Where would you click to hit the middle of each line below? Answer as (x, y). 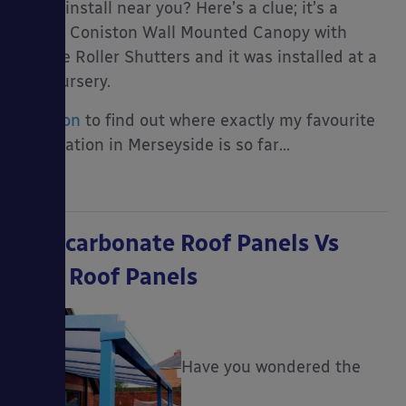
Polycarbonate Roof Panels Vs (179, 242)
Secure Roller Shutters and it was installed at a (198, 57)
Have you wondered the (271, 367)
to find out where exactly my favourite (228, 120)
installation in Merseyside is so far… (154, 145)
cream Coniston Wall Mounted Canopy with (183, 32)
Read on (49, 120)
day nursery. (64, 81)
